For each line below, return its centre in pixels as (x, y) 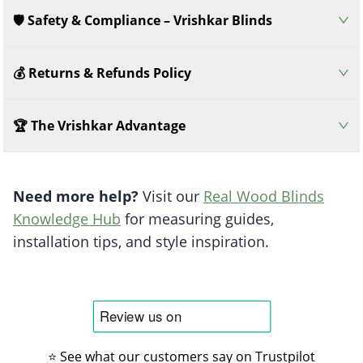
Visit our (171, 196)
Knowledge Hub (67, 218)
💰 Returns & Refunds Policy (102, 73)
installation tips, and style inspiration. (141, 241)
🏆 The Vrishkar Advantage (99, 125)
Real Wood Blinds (264, 196)
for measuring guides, (197, 218)
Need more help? (76, 196)
